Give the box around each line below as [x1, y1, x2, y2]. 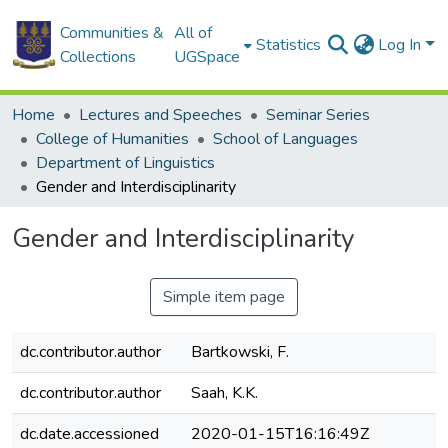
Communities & [59, 22, 164, 44]
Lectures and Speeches [79, 104, 242, 126]
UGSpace [174, 46, 241, 68]
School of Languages [213, 128, 358, 150]
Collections [59, 46, 136, 68]
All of [174, 22, 213, 44]
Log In [378, 34, 426, 56]
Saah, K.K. [191, 382, 258, 404]
